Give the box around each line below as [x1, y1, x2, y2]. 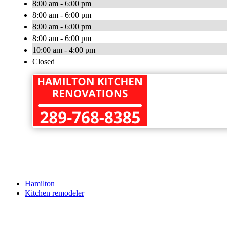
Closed [32, 57, 55, 66]
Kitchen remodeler [25, 188, 84, 198]
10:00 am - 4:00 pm [32, 46, 95, 55]
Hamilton [25, 179, 55, 188]
